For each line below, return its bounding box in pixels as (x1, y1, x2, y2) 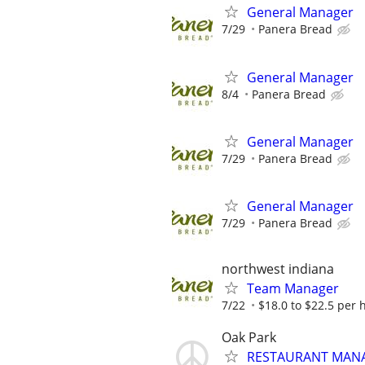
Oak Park (222, 328, 276, 347)
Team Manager (247, 279, 339, 298)
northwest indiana (222, 260, 334, 279)
